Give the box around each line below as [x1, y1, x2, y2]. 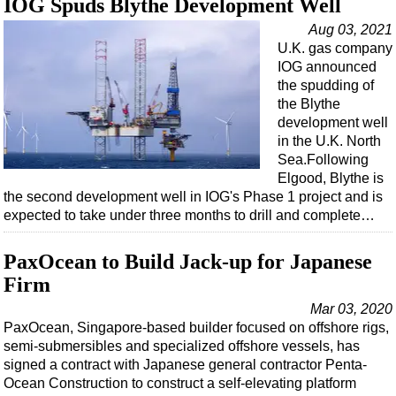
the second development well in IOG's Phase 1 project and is [4, 189, 383, 205]
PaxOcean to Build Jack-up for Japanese [4, 250, 372, 274]
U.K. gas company [278, 41, 392, 57]
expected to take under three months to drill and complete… [4, 208, 375, 224]
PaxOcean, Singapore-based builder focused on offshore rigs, [4, 320, 389, 336]
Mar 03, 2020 [310, 301, 392, 317]
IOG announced [278, 59, 377, 75]
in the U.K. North [278, 133, 381, 149]
